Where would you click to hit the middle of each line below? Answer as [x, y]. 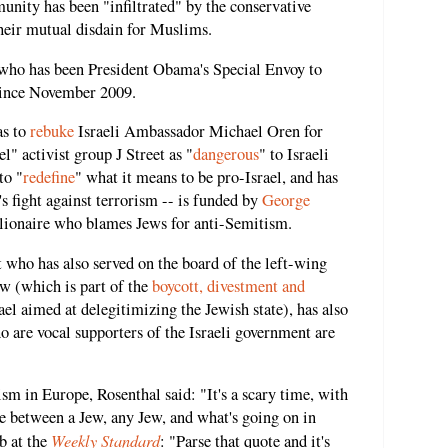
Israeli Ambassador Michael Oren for [198, 131]
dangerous [226, 154]
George [286, 200]
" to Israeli [294, 154]
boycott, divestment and [228, 285]
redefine [49, 177]
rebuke [52, 131]
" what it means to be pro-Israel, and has [206, 177]
